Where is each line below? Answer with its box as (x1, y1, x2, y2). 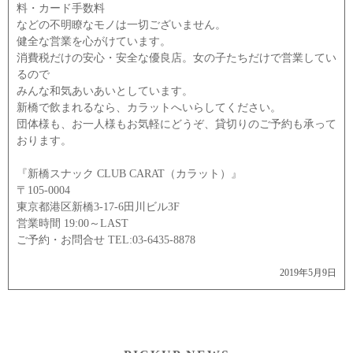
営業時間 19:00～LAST (17, 217, 128, 229)
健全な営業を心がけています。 (17, 35, 171, 47)
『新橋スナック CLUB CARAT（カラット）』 (17, 168, 242, 180)
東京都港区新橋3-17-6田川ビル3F (17, 201, 180, 213)
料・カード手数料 (17, 2, 105, 14)
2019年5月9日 (280, 267, 336, 278)
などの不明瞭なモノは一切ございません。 (17, 19, 226, 31)
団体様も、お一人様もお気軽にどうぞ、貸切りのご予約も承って (17, 118, 336, 130)
